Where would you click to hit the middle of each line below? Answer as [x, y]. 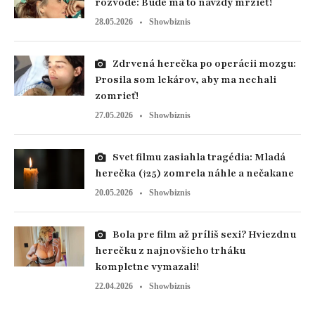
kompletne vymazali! [147, 267]
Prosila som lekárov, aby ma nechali [186, 80]
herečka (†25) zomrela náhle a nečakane [194, 173]
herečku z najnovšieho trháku [170, 251]
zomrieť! [117, 96]
